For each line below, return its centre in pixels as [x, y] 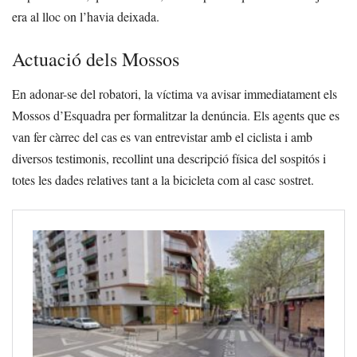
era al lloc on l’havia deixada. [86, 16]
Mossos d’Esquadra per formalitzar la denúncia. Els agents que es [176, 115]
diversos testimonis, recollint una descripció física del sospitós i [169, 158]
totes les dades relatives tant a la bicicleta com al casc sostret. [163, 180]
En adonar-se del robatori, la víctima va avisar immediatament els [175, 94]
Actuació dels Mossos [96, 59]
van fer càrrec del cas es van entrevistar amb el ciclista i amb [162, 137]
